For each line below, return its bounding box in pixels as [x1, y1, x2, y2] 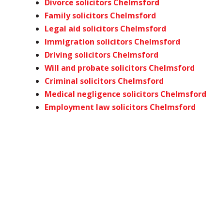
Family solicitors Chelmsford [45, 10, 156, 21]
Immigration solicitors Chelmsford [45, 36, 180, 47]
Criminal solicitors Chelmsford [45, 76, 164, 86]
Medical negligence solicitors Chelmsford [45, 89, 206, 99]
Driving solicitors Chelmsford [45, 49, 158, 60]
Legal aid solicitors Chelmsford [45, 23, 166, 34]
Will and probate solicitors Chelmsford [45, 62, 195, 73]
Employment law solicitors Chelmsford [45, 102, 196, 112]
